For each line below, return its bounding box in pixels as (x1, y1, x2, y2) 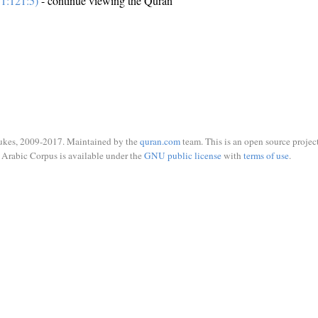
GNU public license (143, 148, 221, 162)
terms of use (243, 148, 289, 162)
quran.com (140, 135, 180, 148)
